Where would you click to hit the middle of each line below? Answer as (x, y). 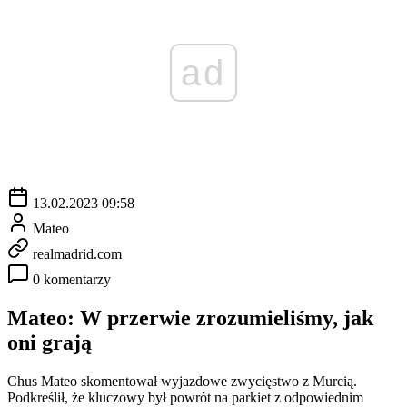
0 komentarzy (72, 279)
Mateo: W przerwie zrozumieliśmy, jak (190, 318)
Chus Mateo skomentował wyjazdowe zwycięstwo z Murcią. (182, 381)
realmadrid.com (77, 253)
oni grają (50, 342)
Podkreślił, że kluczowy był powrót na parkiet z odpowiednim (185, 397)
